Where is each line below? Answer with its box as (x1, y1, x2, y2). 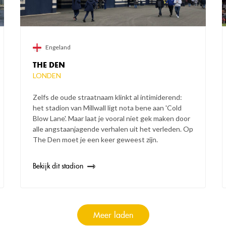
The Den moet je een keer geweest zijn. (32, 135, 158, 144)
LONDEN (32, 71, 61, 80)
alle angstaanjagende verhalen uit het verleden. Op (32, 125, 193, 134)
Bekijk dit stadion (32, 161, 83, 171)
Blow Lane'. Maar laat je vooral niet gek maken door (32, 114, 190, 123)
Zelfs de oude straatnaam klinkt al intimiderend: (32, 93, 182, 102)
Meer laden (93, 210, 133, 220)
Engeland (45, 43, 71, 51)
